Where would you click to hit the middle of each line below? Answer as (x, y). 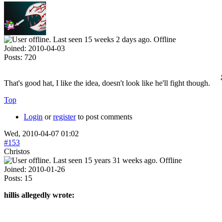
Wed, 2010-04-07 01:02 (41, 133)
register (64, 116)
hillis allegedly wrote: (39, 195)
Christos (17, 151)
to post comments (104, 116)
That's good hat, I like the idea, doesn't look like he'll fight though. (108, 83)
